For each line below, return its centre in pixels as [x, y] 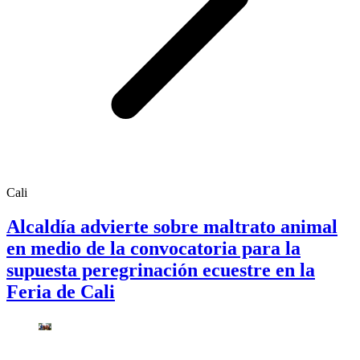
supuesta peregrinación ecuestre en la [161, 270]
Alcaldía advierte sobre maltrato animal [172, 226]
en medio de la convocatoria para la [153, 248]
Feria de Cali [61, 291]
